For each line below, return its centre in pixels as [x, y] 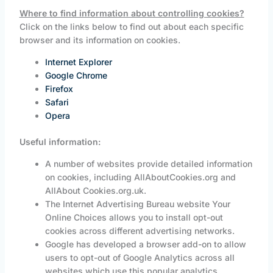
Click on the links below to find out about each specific [131, 27]
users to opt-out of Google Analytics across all [140, 258]
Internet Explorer [78, 62]
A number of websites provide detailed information [148, 164]
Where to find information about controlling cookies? [132, 13]
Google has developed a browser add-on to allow [145, 244]
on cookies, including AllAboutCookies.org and [140, 177]
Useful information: [60, 142]
